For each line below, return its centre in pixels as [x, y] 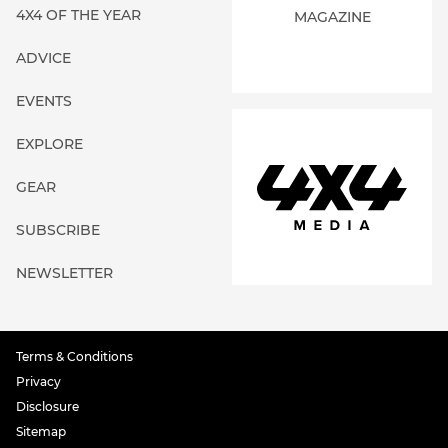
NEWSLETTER [64, 272]
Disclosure [47, 406]
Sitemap [41, 431]
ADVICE [43, 57]
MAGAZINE [332, 16]
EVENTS [44, 100]
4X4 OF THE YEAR [78, 14]
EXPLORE [49, 143]
